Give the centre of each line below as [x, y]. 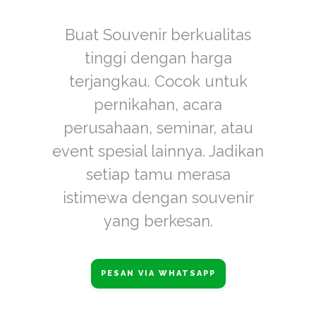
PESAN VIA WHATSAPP [158, 273]
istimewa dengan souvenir [158, 197]
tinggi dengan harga [158, 58]
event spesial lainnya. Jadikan [158, 151]
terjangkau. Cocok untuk [158, 81]
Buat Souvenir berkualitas [158, 35]
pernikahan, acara [158, 104]
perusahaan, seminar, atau [158, 128]
